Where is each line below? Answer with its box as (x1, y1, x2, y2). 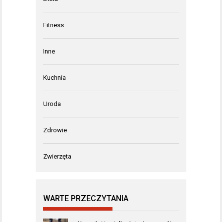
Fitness (43, 21, 64, 29)
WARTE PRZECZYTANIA (43, 194, 128, 204)
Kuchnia (43, 74, 66, 82)
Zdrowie (43, 126, 67, 134)
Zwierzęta (43, 153, 71, 161)
